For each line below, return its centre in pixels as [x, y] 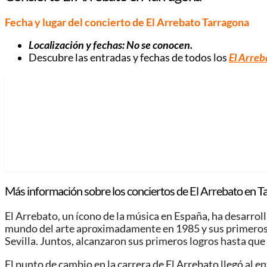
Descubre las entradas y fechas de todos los [129, 58]
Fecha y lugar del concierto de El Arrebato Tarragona [127, 22]
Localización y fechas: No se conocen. [111, 45]
